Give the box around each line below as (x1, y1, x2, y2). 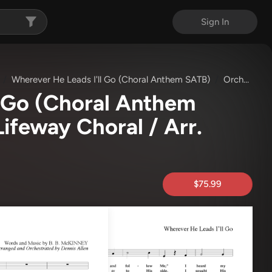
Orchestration (223, 74, 243, 85)
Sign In (201, 16, 229, 27)
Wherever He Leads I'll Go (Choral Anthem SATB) (12, 74, 210, 85)
